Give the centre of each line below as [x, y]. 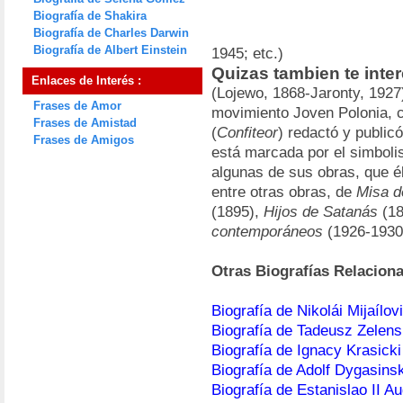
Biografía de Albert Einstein [110, 50]
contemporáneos [267, 232]
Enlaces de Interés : [86, 81]
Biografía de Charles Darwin [111, 33]
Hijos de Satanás [321, 212]
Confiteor [247, 133]
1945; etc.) [247, 54]
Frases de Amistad [85, 123]
